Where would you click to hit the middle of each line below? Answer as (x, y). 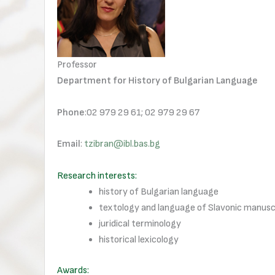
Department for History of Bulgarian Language (157, 81)
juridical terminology (140, 223)
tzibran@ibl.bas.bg (122, 144)
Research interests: (97, 176)
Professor (77, 65)
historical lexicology (139, 239)
